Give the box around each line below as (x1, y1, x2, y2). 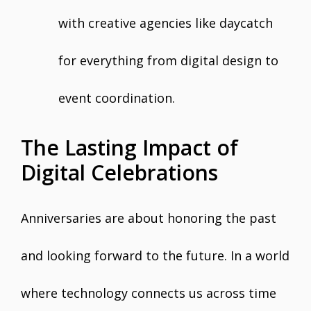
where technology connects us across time (21, 285, 276, 301)
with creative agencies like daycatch (58, 15, 273, 31)
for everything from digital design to (58, 52, 278, 69)
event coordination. (58, 90, 175, 106)
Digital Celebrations (21, 158, 218, 187)
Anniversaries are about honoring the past (21, 210, 276, 226)
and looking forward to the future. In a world (21, 247, 289, 264)
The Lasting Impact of (21, 133, 238, 162)
